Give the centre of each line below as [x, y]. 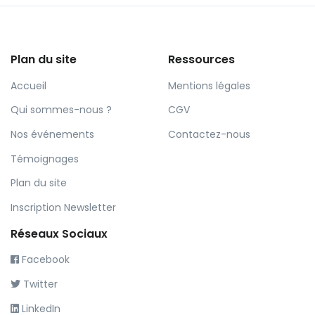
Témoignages [45, 159]
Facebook [44, 260]
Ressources [201, 59]
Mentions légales [209, 85]
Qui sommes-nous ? [61, 110]
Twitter [39, 284]
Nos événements [52, 134]
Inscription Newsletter [63, 207]
